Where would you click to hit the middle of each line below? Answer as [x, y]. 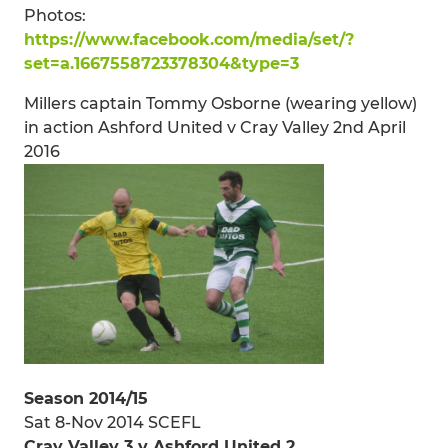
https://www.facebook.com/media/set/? [189, 39]
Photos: [55, 15]
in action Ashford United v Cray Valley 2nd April [215, 127]
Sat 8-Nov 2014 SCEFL [112, 422]
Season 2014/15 [86, 398]
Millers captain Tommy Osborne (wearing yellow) [220, 103]
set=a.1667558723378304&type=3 [161, 63]
